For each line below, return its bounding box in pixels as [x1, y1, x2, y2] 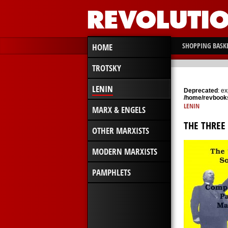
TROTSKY [92, 62, 121, 74]
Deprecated [184, 87, 218, 94]
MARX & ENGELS [92, 104, 146, 116]
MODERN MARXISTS [92, 146, 157, 157]
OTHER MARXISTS [92, 125, 149, 136]
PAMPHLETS [92, 166, 131, 178]
